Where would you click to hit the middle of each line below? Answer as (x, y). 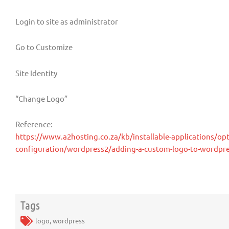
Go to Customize (44, 47)
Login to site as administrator (67, 21)
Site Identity (36, 73)
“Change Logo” (41, 98)
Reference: (34, 124)
